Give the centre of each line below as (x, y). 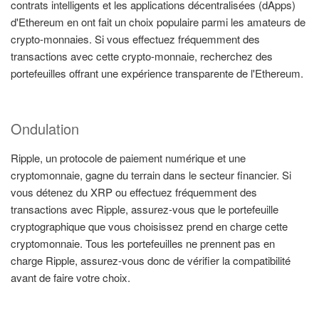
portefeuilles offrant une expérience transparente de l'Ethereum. (157, 73)
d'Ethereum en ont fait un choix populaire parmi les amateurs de (158, 21)
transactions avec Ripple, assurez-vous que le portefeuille (145, 209)
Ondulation (45, 129)
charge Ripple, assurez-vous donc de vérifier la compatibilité (151, 261)
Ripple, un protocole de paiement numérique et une (128, 158)
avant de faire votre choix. (70, 278)
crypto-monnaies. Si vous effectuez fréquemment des (135, 38)
